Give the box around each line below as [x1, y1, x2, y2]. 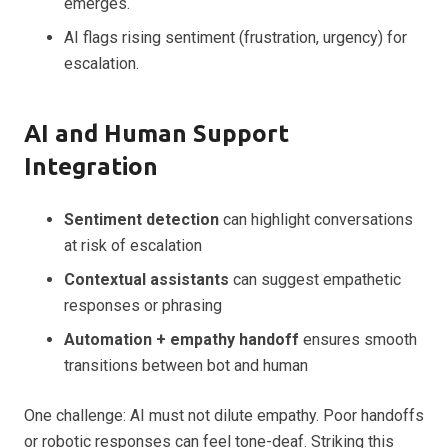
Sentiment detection [64, 210, 219, 230]
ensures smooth [299, 330, 417, 350]
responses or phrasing [64, 296, 222, 316]
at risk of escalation [64, 236, 202, 256]
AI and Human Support [24, 120, 289, 148]
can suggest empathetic [229, 270, 401, 290]
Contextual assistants [64, 270, 229, 290]
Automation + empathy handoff [64, 330, 299, 350]
